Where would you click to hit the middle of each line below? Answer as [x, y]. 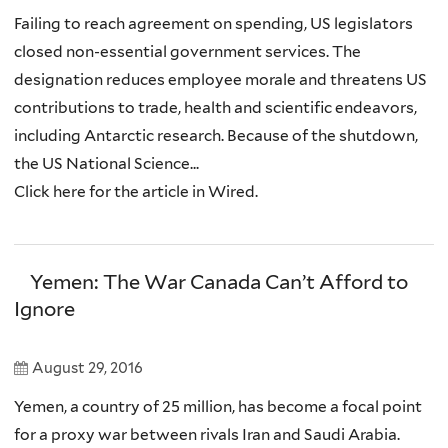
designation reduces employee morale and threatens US [220, 79]
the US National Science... [106, 163]
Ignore [44, 308]
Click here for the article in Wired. [136, 191]
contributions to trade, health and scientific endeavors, [215, 107]
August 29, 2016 [87, 367]
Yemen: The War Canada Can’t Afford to [218, 281]
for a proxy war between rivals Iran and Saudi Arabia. [207, 434]
